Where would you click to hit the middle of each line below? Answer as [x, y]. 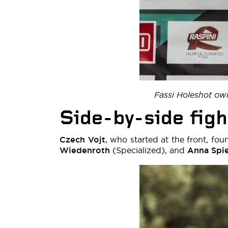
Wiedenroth [86, 150]
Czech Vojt [82, 140]
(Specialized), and [150, 150]
